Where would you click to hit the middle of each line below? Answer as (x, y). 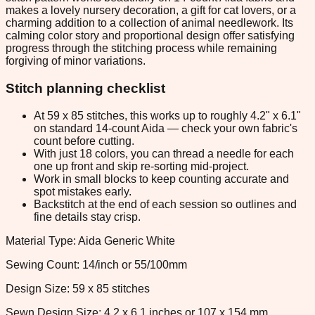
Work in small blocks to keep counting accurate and (161, 179)
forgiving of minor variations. (76, 61)
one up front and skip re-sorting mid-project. (141, 166)
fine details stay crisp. (87, 217)
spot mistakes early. (83, 191)
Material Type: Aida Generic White (90, 240)
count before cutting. (84, 141)
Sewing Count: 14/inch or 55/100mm (96, 264)
